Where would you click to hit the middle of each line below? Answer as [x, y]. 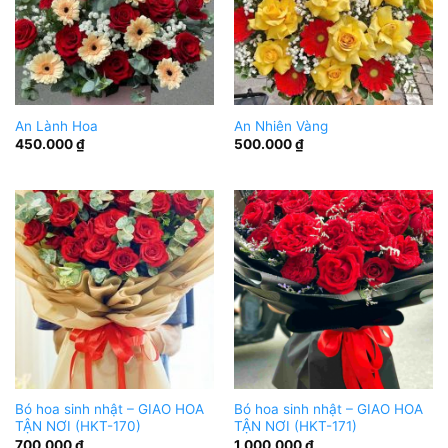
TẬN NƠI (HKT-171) [295, 426]
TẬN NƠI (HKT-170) [77, 426]
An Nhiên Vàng [280, 125]
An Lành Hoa [56, 125]
